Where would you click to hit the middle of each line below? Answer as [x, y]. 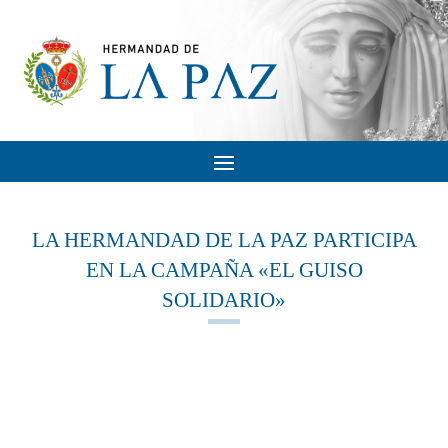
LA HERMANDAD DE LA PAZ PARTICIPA [224, 240]
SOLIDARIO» [224, 300]
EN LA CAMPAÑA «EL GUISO [224, 270]
